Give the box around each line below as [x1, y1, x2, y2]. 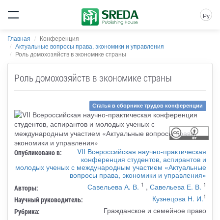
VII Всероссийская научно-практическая [77, 146, 206, 156]
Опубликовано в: [14, 147, 62, 157]
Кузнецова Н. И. [152, 193, 203, 203]
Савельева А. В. [87, 181, 139, 192]
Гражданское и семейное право [103, 205, 206, 215]
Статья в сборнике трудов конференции [92, 102, 203, 110]
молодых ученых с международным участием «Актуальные [15, 162, 206, 172]
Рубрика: [14, 206, 40, 216]
